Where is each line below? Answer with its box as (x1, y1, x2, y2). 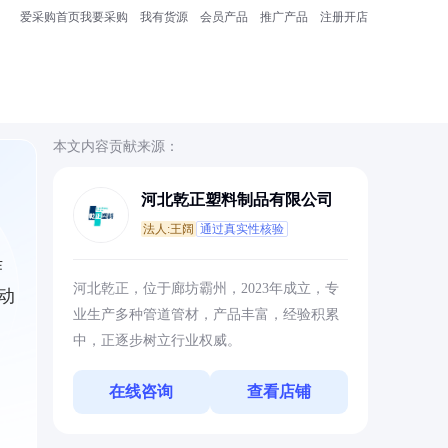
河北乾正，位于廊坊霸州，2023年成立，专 (72, 281, 339, 296)
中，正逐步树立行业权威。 (72, 333, 241, 348)
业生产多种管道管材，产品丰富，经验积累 (72, 307, 339, 322)
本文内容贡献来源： (52, 139, 179, 154)
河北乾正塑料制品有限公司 (140, 191, 333, 208)
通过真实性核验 (199, 222, 284, 236)
